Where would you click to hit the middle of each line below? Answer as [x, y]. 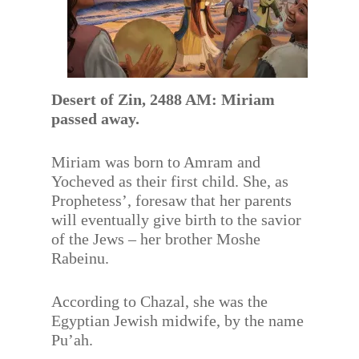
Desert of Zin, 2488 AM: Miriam [163, 99]
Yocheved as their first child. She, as [170, 181]
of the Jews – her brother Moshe [156, 239]
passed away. [96, 119]
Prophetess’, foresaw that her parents [172, 200]
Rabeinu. [81, 258]
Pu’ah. [73, 340]
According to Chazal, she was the [160, 301]
